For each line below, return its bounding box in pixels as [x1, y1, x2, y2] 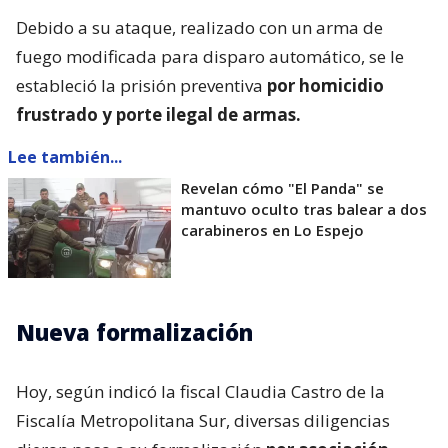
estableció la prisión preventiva [16, 73, 267, 97]
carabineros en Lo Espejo [181, 219, 364, 240]
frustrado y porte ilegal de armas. [16, 102, 301, 126]
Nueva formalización [16, 316, 253, 347]
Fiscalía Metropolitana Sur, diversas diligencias [16, 408, 390, 432]
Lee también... [8, 145, 122, 168]
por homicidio [267, 73, 384, 97]
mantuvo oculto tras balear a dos [181, 198, 427, 219]
